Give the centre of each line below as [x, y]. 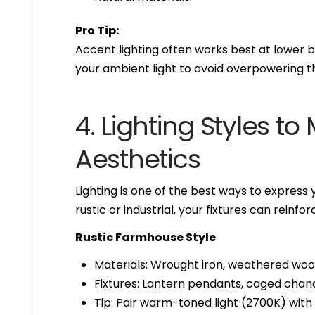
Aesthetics [138, 160]
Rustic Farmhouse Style [146, 237]
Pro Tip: [97, 30]
